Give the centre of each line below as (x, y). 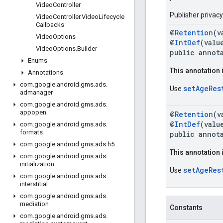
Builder (87, 49)
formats (31, 132)
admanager (36, 92)
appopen (33, 112)
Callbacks (50, 25)
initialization (37, 164)
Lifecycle (111, 17)
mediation (34, 204)
